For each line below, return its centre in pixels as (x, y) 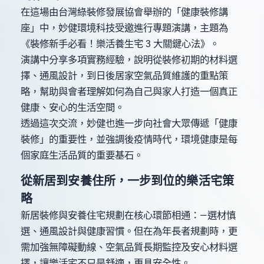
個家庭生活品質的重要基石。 (82, 156)
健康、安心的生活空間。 (72, 108)
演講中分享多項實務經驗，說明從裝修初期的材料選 (129, 60)
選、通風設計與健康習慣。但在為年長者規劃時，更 (129, 232)
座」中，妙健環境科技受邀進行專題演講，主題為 (124, 28)
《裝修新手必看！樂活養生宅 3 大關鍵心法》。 (120, 44)
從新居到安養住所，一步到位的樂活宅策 (127, 181)
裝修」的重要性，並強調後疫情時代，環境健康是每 (129, 140)
